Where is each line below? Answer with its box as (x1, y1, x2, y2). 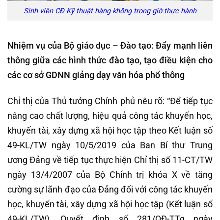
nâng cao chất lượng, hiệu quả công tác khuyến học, (7, 110, 213, 121)
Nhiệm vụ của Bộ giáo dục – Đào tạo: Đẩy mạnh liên (7, 40, 213, 51)
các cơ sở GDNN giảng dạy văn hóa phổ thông (7, 69, 185, 80)
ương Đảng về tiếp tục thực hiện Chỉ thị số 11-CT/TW (7, 154, 213, 165)
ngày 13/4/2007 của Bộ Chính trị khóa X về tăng (7, 169, 213, 180)
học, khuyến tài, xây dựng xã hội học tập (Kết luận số (7, 198, 213, 209)
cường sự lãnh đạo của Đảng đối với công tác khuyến (7, 184, 213, 194)
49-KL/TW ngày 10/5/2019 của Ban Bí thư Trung (7, 139, 213, 150)
